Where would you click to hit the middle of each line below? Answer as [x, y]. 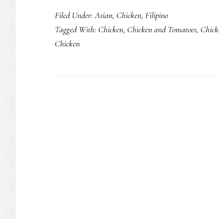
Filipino [157, 15]
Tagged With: [77, 29]
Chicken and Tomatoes [162, 29]
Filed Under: [75, 15]
